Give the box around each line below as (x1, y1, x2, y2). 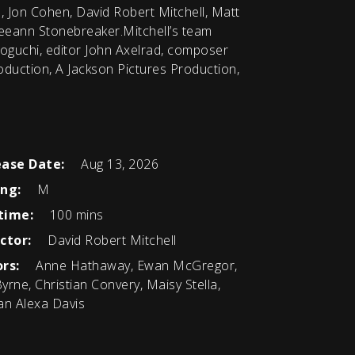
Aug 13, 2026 (77, 155, 158, 174)
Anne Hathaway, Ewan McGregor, (32, 257, 238, 275)
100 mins (46, 206, 104, 224)
